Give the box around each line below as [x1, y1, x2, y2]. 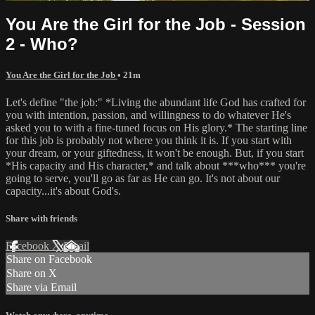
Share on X [6, 267, 57, 280]
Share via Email [6, 281, 77, 294]
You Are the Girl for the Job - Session [6, 14, 306, 34]
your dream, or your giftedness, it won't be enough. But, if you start [6, 146, 304, 159]
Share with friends [6, 213, 77, 224]
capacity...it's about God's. [6, 184, 121, 197]
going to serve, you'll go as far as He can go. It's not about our [6, 172, 280, 184]
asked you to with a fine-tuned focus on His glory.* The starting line [6, 121, 307, 134]
